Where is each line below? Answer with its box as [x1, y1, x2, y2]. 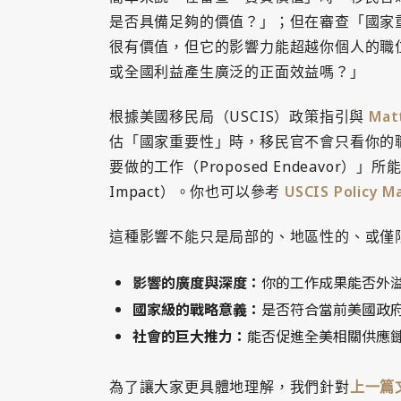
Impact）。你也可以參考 [109, 182, 285, 202]
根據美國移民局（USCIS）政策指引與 [109, 107, 369, 127]
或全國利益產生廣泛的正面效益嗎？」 [109, 62, 365, 82]
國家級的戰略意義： [132, 298, 261, 320]
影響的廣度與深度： [132, 271, 261, 294]
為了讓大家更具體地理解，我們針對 [109, 377, 350, 397]
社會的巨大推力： [132, 325, 247, 347]
